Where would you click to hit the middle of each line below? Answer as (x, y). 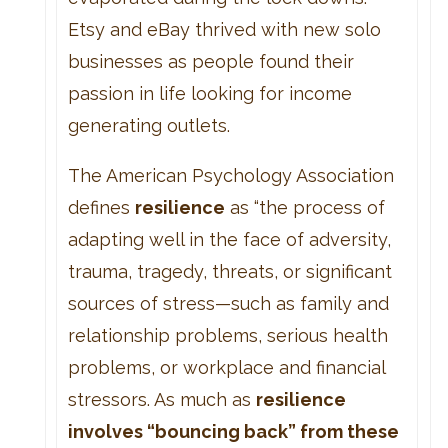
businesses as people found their (210, 61)
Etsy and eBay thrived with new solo (224, 29)
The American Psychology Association (230, 175)
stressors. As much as (161, 399)
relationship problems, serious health (227, 335)
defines (101, 207)
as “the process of (304, 207)
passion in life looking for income (209, 93)
